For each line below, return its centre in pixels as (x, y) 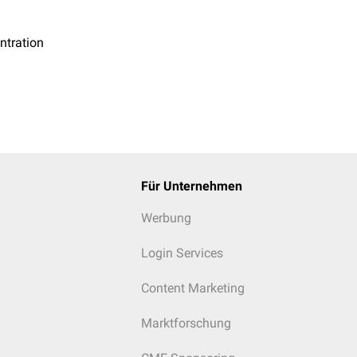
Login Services (182, 253)
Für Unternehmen (191, 186)
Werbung (166, 218)
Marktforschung (186, 323)
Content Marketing (192, 288)
